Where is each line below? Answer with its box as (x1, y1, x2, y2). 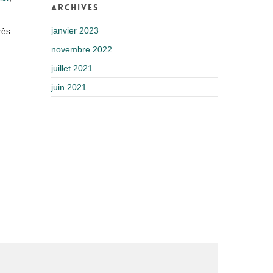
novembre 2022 (51, 44, 113, 54)
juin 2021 (51, 82, 87, 92)
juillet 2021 (51, 63, 93, 73)
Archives (51, 2, 99, 13)
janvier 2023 (51, 26, 99, 35)
